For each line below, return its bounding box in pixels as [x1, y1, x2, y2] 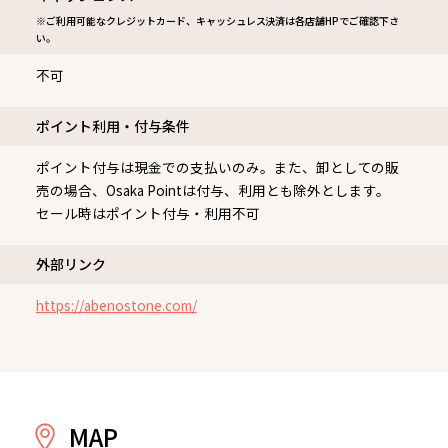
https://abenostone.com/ [35, 294, 197, 315]
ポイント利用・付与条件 [35, 115, 190, 136]
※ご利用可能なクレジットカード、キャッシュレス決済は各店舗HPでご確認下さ [35, 12, 400, 28]
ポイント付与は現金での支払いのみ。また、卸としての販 [35, 156, 400, 177]
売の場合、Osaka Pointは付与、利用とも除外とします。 [35, 179, 391, 200]
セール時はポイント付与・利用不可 [35, 202, 260, 223]
